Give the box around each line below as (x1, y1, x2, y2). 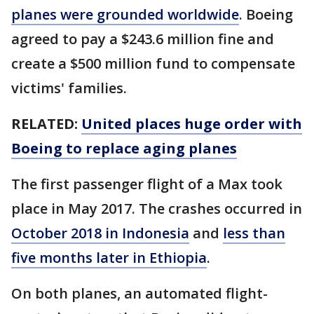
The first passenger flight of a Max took (11, 174, 282, 193)
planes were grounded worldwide (11, 4, 239, 24)
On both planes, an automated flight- (11, 283, 268, 303)
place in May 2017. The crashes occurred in (11, 198, 302, 218)
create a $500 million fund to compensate (11, 53, 295, 73)
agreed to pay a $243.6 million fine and (11, 29, 274, 48)
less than (223, 223, 285, 243)
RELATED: (11, 114, 81, 133)
